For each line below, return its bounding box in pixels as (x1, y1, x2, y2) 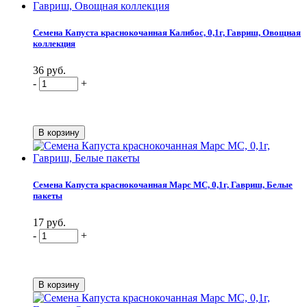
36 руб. (33, 64, 66, 76)
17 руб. (33, 217, 66, 229)
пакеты (33, 191, 62, 201)
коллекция (33, 38, 75, 49)
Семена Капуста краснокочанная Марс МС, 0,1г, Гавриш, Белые (33, 180, 293, 191)
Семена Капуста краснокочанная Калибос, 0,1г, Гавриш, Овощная (33, 27, 301, 38)
